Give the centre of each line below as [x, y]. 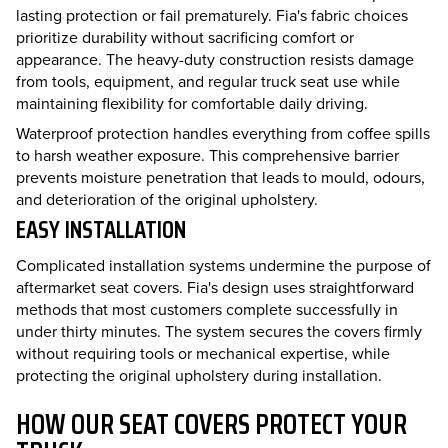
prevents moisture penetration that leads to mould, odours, [220, 177]
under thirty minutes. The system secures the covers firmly [219, 331]
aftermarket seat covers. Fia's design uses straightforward [215, 287]
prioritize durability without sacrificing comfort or [185, 37]
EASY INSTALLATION [101, 230]
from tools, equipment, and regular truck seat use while [208, 81]
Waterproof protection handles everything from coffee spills [223, 133]
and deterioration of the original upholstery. [167, 199]
